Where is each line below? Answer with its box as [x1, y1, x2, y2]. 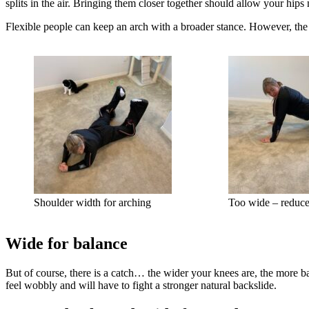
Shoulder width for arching [34, 197, 151, 209]
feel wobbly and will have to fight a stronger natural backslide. [6, 279, 277, 292]
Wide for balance [6, 235, 128, 253]
